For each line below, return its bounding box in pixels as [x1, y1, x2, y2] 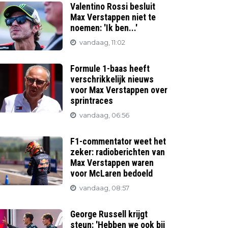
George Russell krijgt [70, 209, 148, 219]
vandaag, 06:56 [79, 111, 130, 119]
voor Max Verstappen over [70, 85, 168, 95]
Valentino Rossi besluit [70, 2, 156, 12]
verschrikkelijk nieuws [70, 74, 154, 84]
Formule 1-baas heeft [70, 64, 150, 74]
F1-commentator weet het [70, 136, 166, 147]
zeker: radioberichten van [70, 147, 165, 157]
